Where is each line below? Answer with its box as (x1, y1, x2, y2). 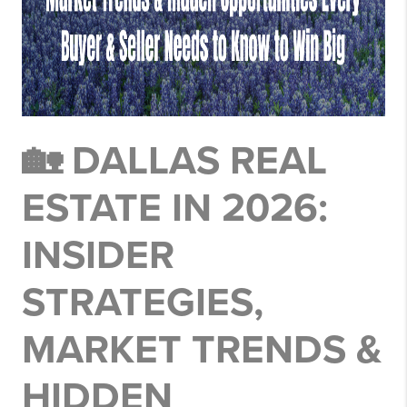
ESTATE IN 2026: (22, 184, 328, 233)
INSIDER (22, 232, 174, 280)
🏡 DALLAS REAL (22, 137, 327, 185)
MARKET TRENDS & (22, 326, 382, 374)
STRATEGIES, (22, 279, 263, 327)
